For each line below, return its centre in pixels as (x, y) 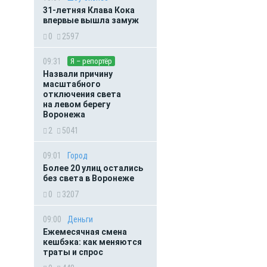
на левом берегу (77, 104)
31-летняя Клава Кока (89, 10)
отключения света (82, 94)
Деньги (80, 219)
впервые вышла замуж (91, 20)
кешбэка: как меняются (92, 242)
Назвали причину (78, 74)
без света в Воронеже (89, 178)
